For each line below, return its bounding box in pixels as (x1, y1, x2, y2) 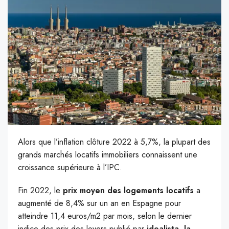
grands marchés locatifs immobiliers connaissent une (18, 149, 197, 161)
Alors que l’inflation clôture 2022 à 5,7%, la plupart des (18, 136, 211, 148)
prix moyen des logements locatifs (63, 185, 194, 197)
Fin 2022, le (18, 185, 63, 197)
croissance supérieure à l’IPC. (18, 162, 122, 174)
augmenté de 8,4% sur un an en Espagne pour (18, 197, 181, 210)
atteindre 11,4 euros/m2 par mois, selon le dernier (18, 210, 192, 222)
